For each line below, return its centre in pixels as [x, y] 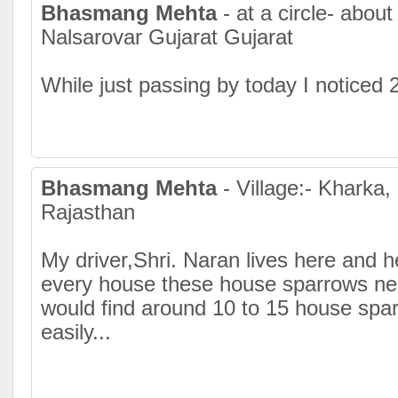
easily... [76, 333]
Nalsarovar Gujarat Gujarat [167, 38]
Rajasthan [88, 213]
